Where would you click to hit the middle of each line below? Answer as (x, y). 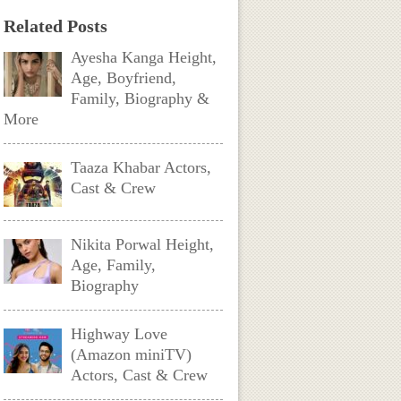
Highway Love (119, 334)
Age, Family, (114, 265)
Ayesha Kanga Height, (144, 57)
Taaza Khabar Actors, (141, 167)
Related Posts (56, 26)
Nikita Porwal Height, (143, 244)
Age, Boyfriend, (124, 78)
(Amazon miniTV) (132, 354)
